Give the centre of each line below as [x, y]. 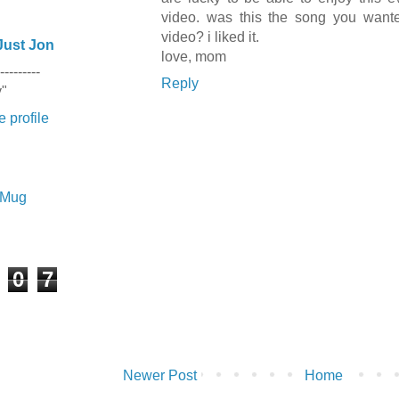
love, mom [194, 57]
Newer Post [160, 376]
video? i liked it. [210, 37]
